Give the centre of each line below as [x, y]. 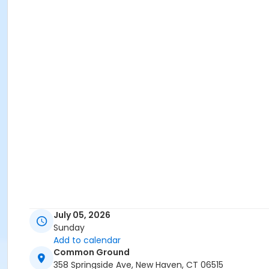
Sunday [69, 228]
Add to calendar [87, 240]
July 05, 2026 [82, 215]
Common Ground [92, 252]
